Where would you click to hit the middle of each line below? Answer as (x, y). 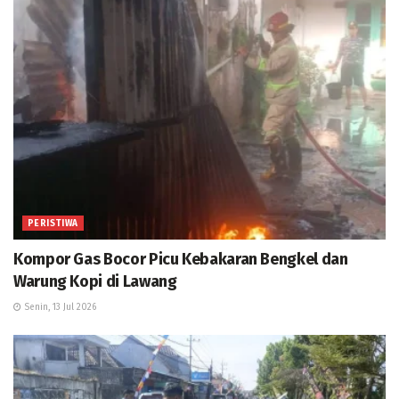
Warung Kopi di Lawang (95, 282)
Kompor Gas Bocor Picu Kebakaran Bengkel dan (181, 260)
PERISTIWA (53, 224)
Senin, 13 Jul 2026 (59, 308)
